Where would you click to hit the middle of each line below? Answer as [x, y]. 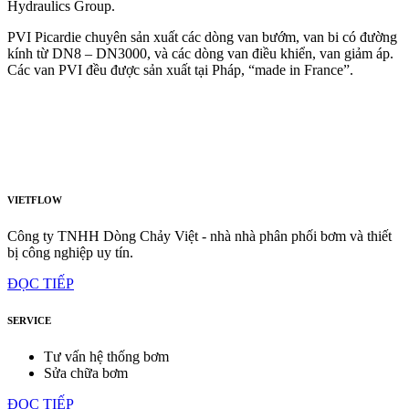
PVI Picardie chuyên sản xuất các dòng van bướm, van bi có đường [202, 37]
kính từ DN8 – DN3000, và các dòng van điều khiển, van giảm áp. [200, 54]
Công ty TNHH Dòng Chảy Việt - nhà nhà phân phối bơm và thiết [199, 236]
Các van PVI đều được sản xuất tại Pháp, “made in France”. [180, 70]
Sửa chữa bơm [86, 373]
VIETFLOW [35, 200]
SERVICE [29, 321]
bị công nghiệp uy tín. [70, 253]
